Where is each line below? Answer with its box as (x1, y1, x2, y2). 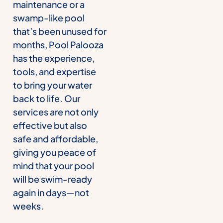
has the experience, (13, 52, 95, 64)
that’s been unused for (13, 25, 107, 37)
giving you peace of (13, 146, 96, 158)
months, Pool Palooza (13, 38, 104, 50)
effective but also (13, 119, 87, 131)
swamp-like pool (13, 11, 85, 23)
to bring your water (13, 79, 92, 91)
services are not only (13, 106, 99, 117)
